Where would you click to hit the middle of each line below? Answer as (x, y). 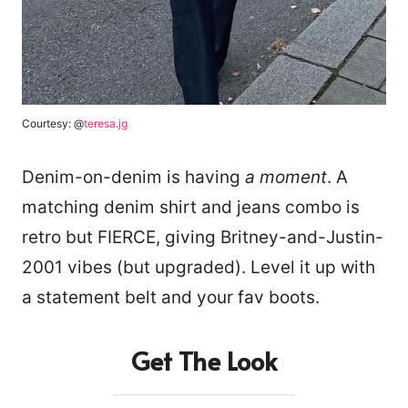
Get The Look (204, 361)
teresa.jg (106, 124)
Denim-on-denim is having (133, 178)
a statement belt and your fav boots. (171, 298)
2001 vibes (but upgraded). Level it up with (199, 268)
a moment (286, 178)
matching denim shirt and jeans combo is (191, 208)
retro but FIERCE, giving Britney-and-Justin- (203, 238)
